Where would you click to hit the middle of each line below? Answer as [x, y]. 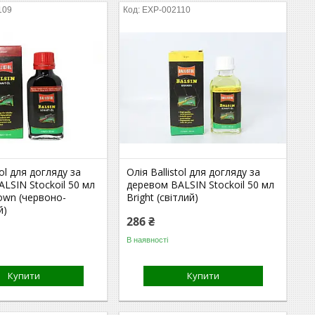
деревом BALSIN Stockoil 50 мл [201, 185]
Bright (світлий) [163, 197]
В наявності [148, 239]
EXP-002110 [167, 10]
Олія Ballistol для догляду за [194, 172]
